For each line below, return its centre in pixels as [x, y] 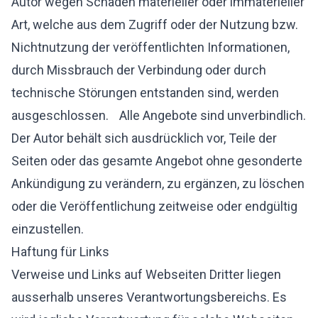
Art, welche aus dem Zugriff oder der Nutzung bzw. [155, 24]
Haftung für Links [60, 252]
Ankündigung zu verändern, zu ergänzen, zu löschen [158, 183]
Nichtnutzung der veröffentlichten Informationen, [150, 47]
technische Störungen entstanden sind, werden [145, 93]
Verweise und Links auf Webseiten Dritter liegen [146, 274]
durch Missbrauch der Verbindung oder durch [139, 70]
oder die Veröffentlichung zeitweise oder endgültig [154, 206]
